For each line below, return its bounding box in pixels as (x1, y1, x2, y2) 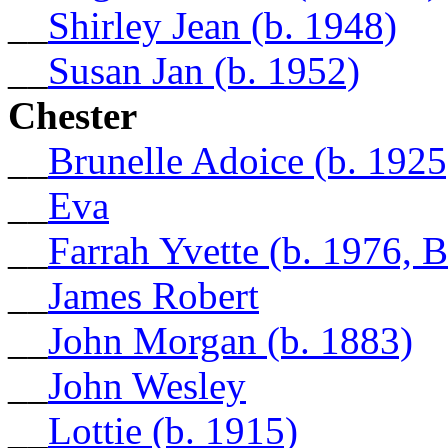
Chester (8, 93, 137, 137)
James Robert (48, 273, 259, 317)
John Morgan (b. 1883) (48, 318, 413, 362)
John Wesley (48, 363, 246, 407)
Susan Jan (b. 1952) (48, 48, 360, 92)
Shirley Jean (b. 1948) (48, 3, 397, 47)
